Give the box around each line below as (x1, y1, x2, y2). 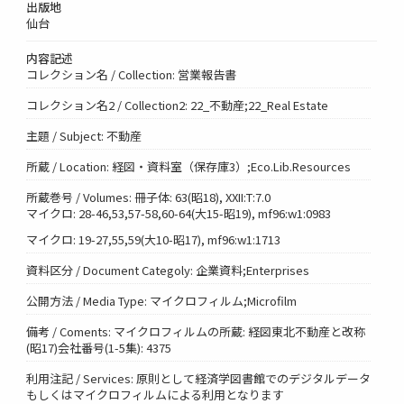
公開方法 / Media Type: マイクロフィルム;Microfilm (26, 291, 298, 309)
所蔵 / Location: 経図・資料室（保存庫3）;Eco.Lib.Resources (26, 157, 352, 175)
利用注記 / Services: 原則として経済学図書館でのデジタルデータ (26, 369, 372, 387)
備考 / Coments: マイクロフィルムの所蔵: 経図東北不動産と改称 (26, 322, 366, 340)
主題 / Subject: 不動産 (26, 126, 142, 144)
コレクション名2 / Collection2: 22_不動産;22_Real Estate (26, 96, 329, 114)
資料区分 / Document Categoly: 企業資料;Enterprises (26, 261, 310, 279)
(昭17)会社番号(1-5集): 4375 (26, 338, 172, 356)
